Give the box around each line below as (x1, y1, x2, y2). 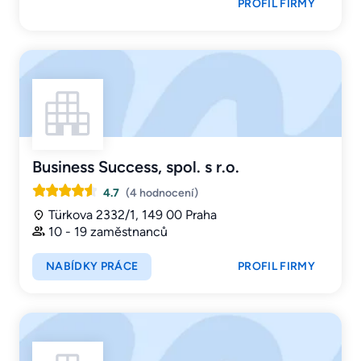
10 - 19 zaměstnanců (48, 223, 168, 239)
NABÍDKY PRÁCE (46, 259, 139, 273)
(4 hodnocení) (126, 186, 198, 201)
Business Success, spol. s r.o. (32, 157, 239, 177)
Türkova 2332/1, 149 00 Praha (48, 207, 217, 223)
